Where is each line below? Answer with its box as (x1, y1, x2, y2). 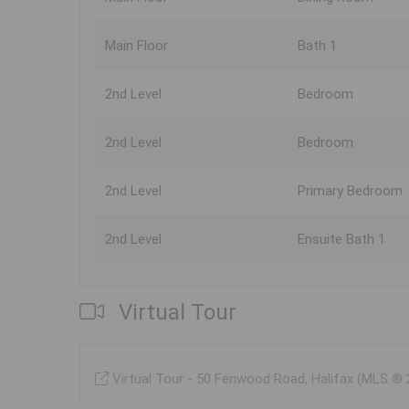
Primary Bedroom (298, 183, 403, 200)
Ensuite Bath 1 (298, 231, 385, 248)
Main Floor (105, 37, 168, 55)
